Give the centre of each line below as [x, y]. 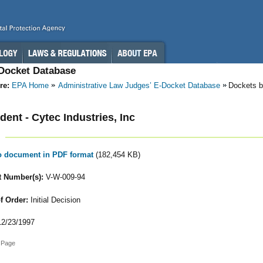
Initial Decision [54, 200]
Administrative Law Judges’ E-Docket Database [139, 85]
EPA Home [30, 85]
